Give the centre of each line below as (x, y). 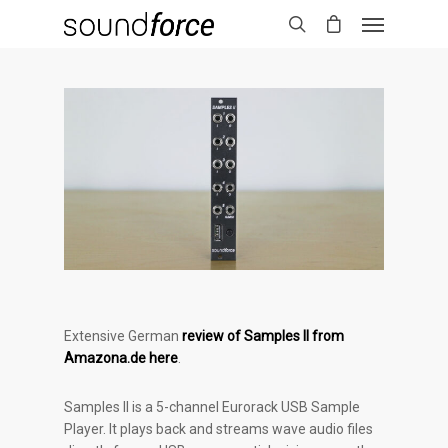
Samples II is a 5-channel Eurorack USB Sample (212, 407)
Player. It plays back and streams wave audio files (219, 429)
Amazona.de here (121, 358)
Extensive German (123, 336)
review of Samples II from (263, 336)
